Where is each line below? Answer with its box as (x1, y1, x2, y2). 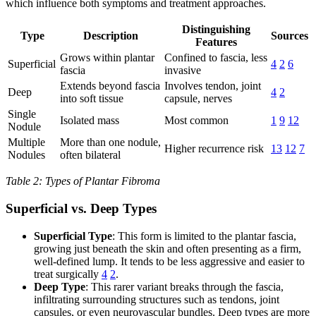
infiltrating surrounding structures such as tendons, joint (34, 293, 279, 305)
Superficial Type (34, 229, 112, 242)
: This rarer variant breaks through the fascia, (85, 280, 284, 293)
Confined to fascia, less (164, 51, 267, 64)
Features (195, 36, 237, 49)
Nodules (8, 149, 45, 162)
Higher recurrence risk (164, 142, 264, 155)
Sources (271, 30, 308, 42)
